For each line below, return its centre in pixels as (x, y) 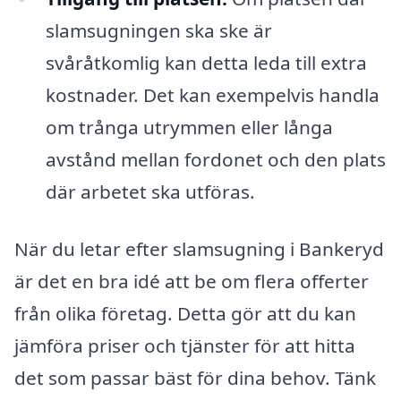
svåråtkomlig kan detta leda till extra (206, 63)
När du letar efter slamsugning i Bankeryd (199, 249)
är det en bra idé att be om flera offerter (192, 282)
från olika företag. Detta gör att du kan (185, 314)
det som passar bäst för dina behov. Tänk (195, 378)
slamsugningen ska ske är (158, 31)
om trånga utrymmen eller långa (189, 128)
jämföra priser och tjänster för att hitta (185, 346)
